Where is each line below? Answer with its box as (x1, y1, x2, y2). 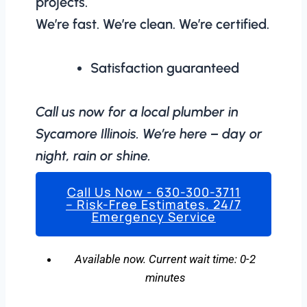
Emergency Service (91, 208, 216, 225)
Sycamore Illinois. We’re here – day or (36, 125, 262, 143)
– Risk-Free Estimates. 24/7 (66, 196, 241, 213)
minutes (145, 271, 186, 285)
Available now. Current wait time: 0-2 (75, 252, 256, 267)
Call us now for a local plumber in (36, 103, 238, 121)
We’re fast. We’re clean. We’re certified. (36, 16, 269, 33)
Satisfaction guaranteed (90, 60, 239, 77)
